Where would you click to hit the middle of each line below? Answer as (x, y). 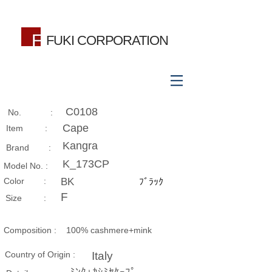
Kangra (80, 146)
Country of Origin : (40, 254)
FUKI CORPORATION (107, 40)
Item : (27, 128)
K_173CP (86, 164)
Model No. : (26, 166)
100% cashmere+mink (109, 230)
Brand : (29, 148)
